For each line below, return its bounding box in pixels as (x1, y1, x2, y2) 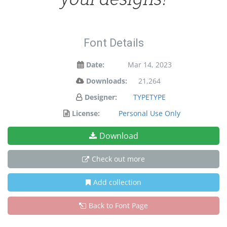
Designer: (84, 92, 117, 102)
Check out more (92, 154, 145, 164)
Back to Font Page (89, 201, 148, 210)
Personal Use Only (119, 108, 180, 118)
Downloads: (86, 76, 127, 86)
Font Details (83, 36, 144, 49)
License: (72, 108, 100, 118)
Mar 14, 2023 (127, 60, 172, 69)
